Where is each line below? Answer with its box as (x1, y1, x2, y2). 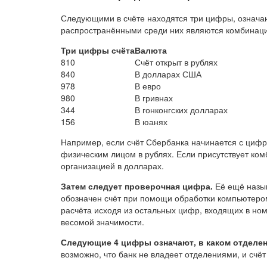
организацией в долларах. (61, 159, 164, 172)
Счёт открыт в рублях (135, 55, 218, 68)
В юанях (135, 115, 167, 128)
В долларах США (135, 67, 201, 80)
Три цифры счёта (61, 44, 135, 56)
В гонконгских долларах (135, 103, 228, 116)
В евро (135, 79, 161, 92)
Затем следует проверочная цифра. (61, 179, 213, 192)
